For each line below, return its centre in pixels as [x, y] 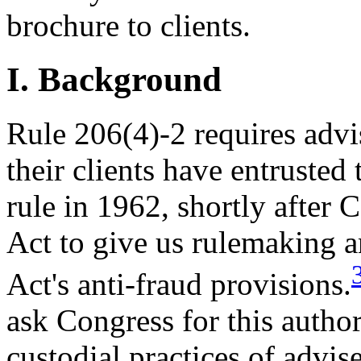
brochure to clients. [129, 26]
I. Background [114, 80]
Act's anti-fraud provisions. [179, 284]
